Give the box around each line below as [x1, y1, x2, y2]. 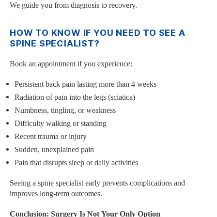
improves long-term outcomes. [10, 189, 102, 199]
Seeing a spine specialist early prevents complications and [10, 178, 185, 188]
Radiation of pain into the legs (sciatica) [15, 93, 135, 103]
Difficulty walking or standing [15, 119, 107, 129]
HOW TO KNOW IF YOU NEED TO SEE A [10, 28, 186, 38]
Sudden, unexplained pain [15, 145, 94, 155]
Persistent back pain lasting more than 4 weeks [15, 79, 156, 90]
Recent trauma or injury [15, 132, 87, 142]
